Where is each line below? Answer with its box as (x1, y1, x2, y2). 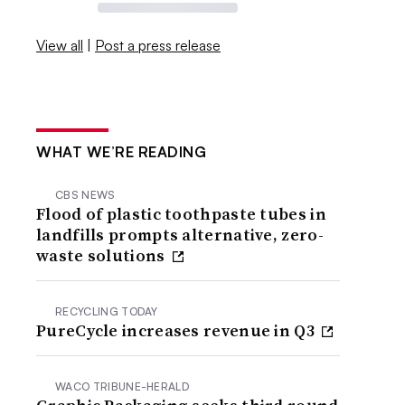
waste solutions (36, 243, 169, 267)
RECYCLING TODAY (55, 304, 158, 318)
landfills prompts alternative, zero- (36, 222, 324, 246)
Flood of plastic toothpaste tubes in (36, 202, 326, 225)
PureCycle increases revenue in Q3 (36, 318, 319, 342)
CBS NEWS (55, 187, 116, 202)
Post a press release (95, 35, 221, 54)
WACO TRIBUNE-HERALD (55, 379, 190, 393)
